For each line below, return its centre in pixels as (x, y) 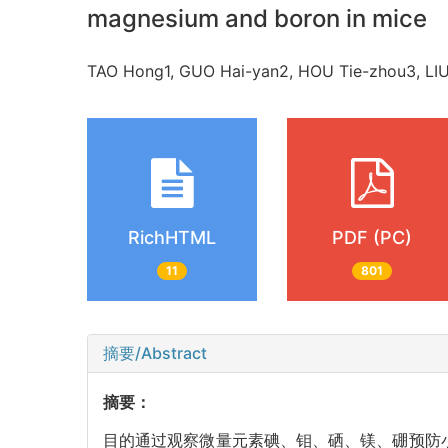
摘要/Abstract (155, 353)
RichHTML (172, 237)
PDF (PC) (372, 237)
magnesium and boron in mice (257, 19)
